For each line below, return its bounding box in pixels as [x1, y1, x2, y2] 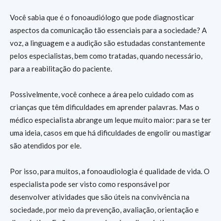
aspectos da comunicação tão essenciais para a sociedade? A [10, 26, 207, 35]
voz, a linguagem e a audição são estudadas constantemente [10, 38, 205, 47]
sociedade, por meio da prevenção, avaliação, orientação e [10, 205, 199, 214]
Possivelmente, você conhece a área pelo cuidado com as [10, 90, 194, 99]
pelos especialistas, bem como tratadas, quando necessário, [10, 51, 202, 60]
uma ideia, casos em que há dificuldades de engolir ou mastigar [10, 128, 211, 137]
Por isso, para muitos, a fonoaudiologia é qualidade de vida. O [10, 167, 210, 176]
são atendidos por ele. [10, 141, 81, 150]
